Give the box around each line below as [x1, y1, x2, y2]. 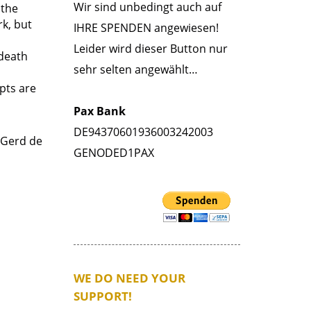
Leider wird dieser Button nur [74, 41, 228, 56]
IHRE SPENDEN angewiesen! [74, 20, 219, 35]
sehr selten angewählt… [74, 62, 198, 77]
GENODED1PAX [74, 145, 154, 160]
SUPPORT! [74, 288, 132, 304]
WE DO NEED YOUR [74, 270, 185, 286]
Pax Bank [74, 103, 126, 119]
